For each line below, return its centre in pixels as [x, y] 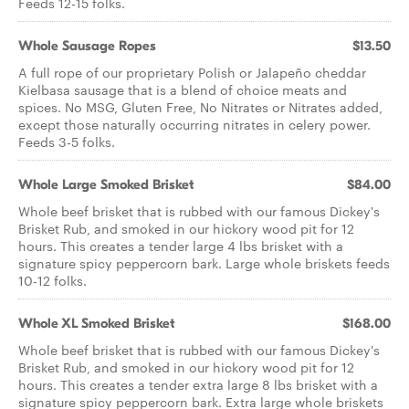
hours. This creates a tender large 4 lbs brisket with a [181, 246]
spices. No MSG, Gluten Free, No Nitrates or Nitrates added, [200, 107]
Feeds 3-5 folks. [67, 142]
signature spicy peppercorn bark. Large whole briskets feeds [204, 263]
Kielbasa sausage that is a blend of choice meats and [183, 89]
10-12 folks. [52, 280]
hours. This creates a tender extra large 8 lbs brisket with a [198, 384]
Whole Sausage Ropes [87, 46]
